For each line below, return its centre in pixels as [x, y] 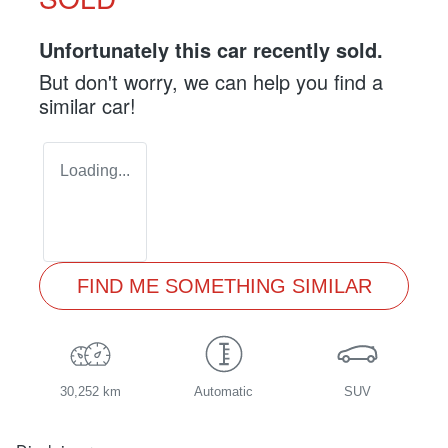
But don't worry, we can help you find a [211, 82]
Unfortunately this [128, 50]
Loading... [95, 171]
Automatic [224, 392]
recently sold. [315, 50]
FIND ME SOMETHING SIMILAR [224, 286]
